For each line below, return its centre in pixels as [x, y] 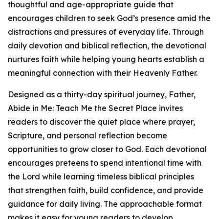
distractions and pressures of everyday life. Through [106, 32]
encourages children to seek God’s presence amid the [109, 18]
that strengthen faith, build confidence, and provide [106, 190]
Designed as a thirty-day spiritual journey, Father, [102, 95]
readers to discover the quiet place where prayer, [101, 122]
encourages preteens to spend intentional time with [105, 163]
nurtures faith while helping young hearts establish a [106, 59]
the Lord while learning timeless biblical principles [101, 177]
